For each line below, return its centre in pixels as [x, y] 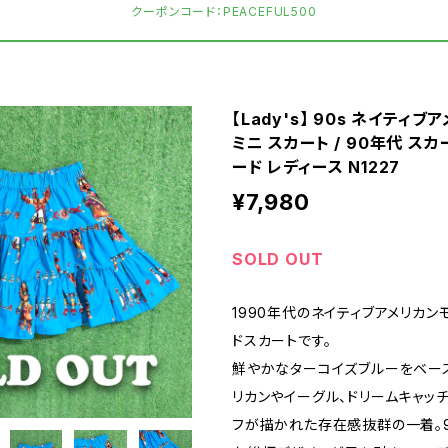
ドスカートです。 [282, 340]
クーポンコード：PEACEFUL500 [224, 11]
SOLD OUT [278, 258]
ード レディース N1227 [316, 166]
